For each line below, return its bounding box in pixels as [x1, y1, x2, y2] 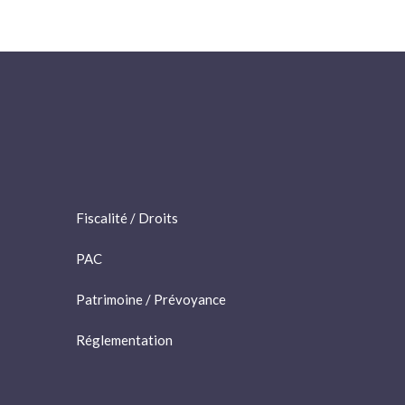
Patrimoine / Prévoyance [76, 290, 227, 307]
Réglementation [76, 331, 174, 348]
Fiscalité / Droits [76, 209, 179, 226]
